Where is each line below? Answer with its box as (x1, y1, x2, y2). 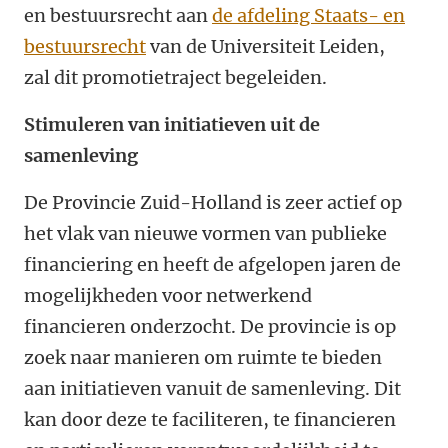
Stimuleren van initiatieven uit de (24, 113, 320, 136)
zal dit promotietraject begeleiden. (24, 66, 327, 89)
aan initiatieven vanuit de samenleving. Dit (24, 377, 401, 400)
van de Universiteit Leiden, (146, 35, 385, 58)
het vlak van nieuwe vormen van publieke (24, 222, 387, 245)
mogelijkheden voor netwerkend (24, 284, 312, 307)
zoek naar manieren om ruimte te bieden (24, 346, 382, 369)
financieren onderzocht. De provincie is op (24, 315, 396, 338)
